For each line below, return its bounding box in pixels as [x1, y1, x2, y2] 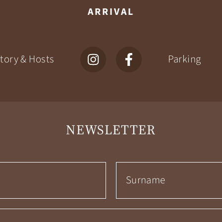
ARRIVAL [88, 5, 134, 19]
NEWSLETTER [66, 120, 156, 139]
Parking [167, 52, 201, 67]
